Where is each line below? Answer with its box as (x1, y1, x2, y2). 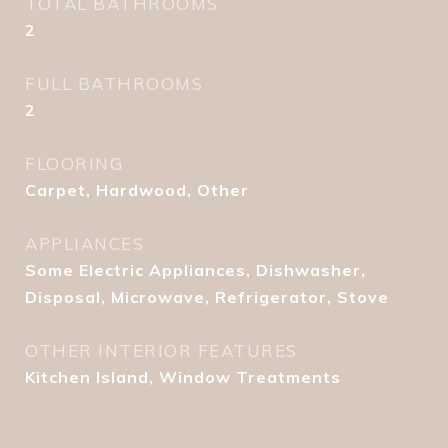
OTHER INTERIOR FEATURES (25, 340, 298, 361)
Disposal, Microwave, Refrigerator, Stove (25, 287, 389, 307)
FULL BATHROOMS (25, 73, 203, 94)
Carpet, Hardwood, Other (25, 180, 249, 200)
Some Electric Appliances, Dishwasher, (25, 260, 366, 280)
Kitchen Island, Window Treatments (25, 367, 341, 387)
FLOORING (25, 153, 123, 174)
